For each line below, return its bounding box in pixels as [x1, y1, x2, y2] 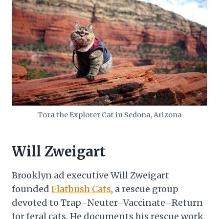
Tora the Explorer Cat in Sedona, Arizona [37, 110, 182, 120]
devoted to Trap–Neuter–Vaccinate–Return [12, 197, 203, 209]
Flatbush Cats [51, 183, 111, 195]
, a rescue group [111, 183, 178, 195]
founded [12, 183, 51, 195]
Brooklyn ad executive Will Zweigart [12, 170, 169, 181]
